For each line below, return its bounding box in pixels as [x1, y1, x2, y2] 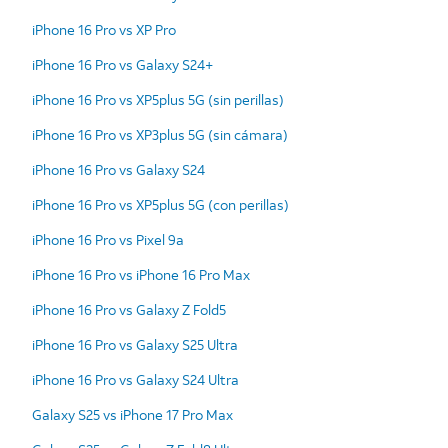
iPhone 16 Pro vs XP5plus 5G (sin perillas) [32, 89, 284, 109]
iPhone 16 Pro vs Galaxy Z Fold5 [32, 299, 226, 319]
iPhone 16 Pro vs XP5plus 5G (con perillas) [32, 194, 289, 214]
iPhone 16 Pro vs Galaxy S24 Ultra [32, 369, 239, 389]
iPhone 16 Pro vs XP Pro [32, 19, 176, 39]
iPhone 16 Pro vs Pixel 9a [32, 229, 184, 249]
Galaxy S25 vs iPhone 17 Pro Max [32, 404, 233, 424]
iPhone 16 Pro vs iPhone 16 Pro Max [32, 264, 250, 284]
